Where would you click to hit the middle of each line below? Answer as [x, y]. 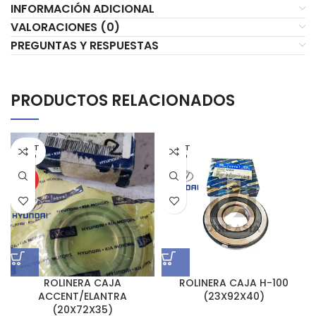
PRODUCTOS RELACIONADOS [123, 100]
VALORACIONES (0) [65, 27]
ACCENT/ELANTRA [83, 296]
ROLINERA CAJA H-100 [233, 282]
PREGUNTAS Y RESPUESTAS [85, 45]
